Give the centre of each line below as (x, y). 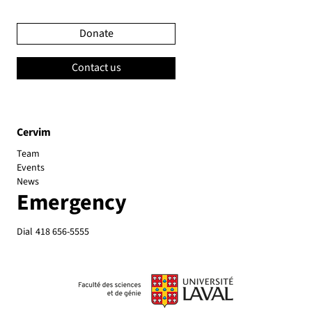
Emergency (72, 202)
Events (31, 167)
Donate (96, 33)
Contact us (96, 68)
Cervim (34, 132)
